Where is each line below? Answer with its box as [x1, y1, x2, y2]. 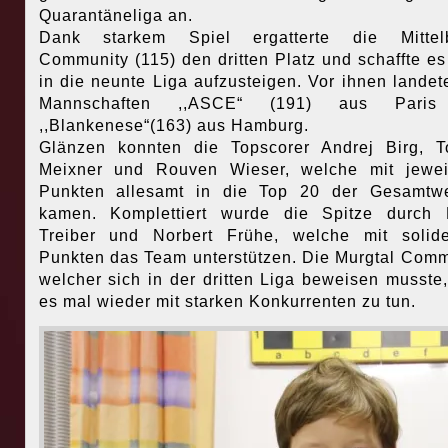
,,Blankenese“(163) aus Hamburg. [38, 117, 309, 134]
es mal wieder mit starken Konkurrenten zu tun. [38, 293, 416, 310]
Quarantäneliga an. [38, 7, 193, 24]
